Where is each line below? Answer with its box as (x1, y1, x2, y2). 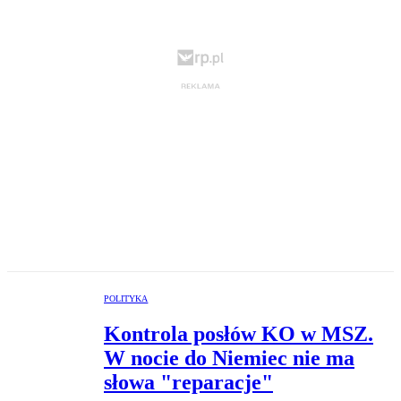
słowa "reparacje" (104, 371, 273, 395)
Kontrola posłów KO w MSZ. (104, 322, 373, 346)
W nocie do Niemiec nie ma (104, 346, 354, 371)
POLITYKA (104, 294, 149, 304)
